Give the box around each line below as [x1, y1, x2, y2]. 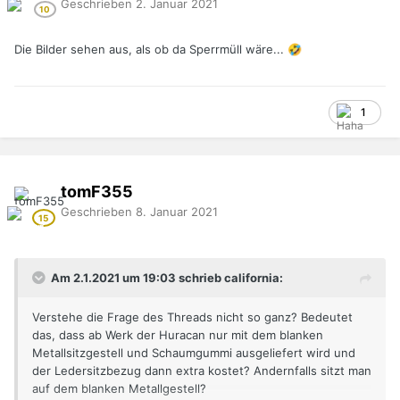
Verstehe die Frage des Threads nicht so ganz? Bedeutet [32, 310, 353, 325]
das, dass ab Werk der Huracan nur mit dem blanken [32, 328, 323, 343]
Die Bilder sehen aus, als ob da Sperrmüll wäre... [14, 42, 287, 57]
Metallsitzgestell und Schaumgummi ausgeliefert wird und [32, 346, 355, 361]
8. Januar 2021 [136, 204, 218, 219]
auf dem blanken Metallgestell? [32, 381, 206, 396]
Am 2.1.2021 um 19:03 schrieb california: [51, 271, 283, 286]
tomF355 [61, 181, 133, 201]
